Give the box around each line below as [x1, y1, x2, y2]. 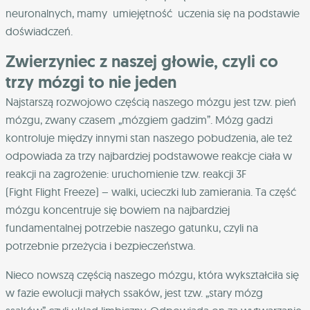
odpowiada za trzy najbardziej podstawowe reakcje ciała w [6, 149, 292, 163]
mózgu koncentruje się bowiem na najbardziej [6, 203, 230, 217]
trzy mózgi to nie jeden [6, 71, 176, 94]
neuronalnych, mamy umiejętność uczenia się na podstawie [6, 6, 300, 21]
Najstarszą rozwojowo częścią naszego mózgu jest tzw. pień [6, 95, 296, 109]
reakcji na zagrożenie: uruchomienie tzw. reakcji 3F [6, 167, 246, 181]
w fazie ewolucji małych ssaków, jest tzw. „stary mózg [6, 286, 263, 300]
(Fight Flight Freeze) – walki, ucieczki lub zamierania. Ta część [6, 185, 296, 199]
